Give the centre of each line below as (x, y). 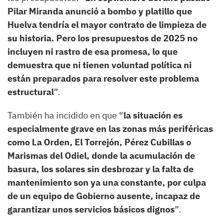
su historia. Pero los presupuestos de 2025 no (103, 38)
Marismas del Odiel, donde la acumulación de (101, 155)
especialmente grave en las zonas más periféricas (110, 128)
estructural (31, 92)
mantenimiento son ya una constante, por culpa (107, 182)
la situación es (153, 115)
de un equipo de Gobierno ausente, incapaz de (104, 196)
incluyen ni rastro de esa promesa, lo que (93, 51)
